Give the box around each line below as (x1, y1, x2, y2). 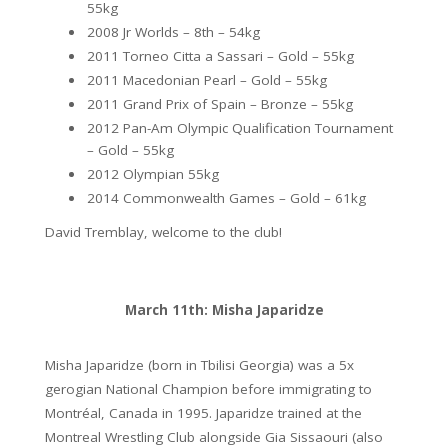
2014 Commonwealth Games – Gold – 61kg (87, 189, 366, 208)
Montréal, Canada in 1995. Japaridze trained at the (45, 404, 362, 423)
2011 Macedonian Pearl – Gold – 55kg (87, 71, 327, 90)
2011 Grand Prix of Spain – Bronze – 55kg (87, 95, 353, 114)
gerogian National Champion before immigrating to (45, 380, 372, 399)
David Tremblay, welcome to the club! (45, 223, 282, 242)
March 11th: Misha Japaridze (124, 301, 324, 320)
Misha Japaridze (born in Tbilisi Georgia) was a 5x (45, 356, 354, 375)
